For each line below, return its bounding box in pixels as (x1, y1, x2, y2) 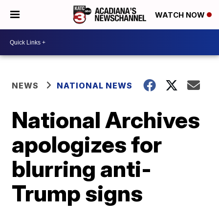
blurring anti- (12, 155, 152, 182)
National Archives (12, 106, 200, 133)
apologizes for (12, 131, 162, 158)
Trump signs (12, 179, 143, 207)
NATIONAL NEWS (57, 81, 133, 90)
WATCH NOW (155, 10, 207, 20)
